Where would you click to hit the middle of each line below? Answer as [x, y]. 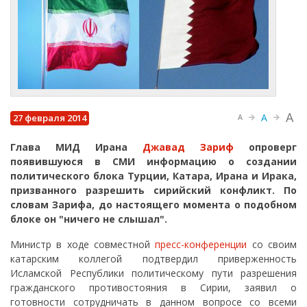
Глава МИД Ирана [76, 147]
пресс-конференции [201, 244]
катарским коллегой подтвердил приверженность [153, 258]
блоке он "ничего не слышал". [89, 219]
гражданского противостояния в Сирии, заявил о [153, 287]
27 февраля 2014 [50, 118]
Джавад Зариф [188, 147]
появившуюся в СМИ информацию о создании [153, 161]
